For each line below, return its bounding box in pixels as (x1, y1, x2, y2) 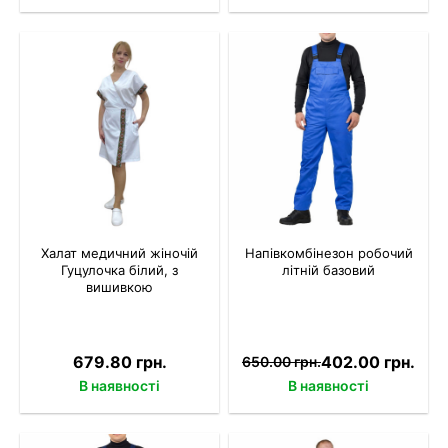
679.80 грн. (72, 351, 167, 372)
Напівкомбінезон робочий (244, 244, 413, 261)
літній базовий (282, 261, 375, 278)
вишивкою (86, 278, 153, 295)
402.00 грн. (321, 351, 415, 372)
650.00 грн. (242, 353, 321, 371)
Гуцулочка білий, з (61, 261, 178, 278)
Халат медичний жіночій (41, 244, 198, 261)
